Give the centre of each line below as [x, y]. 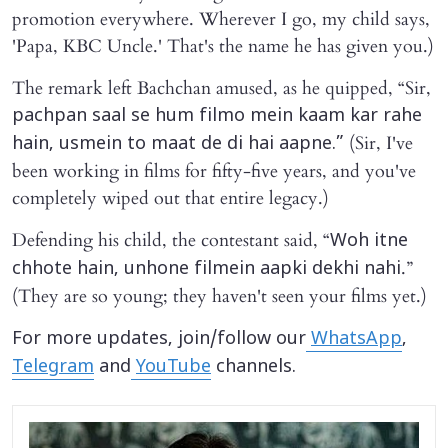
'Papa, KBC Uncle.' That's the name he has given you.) [223, 46]
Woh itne [369, 241]
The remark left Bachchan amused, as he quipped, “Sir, [221, 88]
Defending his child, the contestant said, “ [171, 240]
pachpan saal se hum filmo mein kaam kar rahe [217, 116]
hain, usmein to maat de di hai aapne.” [178, 144]
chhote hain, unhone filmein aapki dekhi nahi [206, 269]
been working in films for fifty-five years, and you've [214, 171]
